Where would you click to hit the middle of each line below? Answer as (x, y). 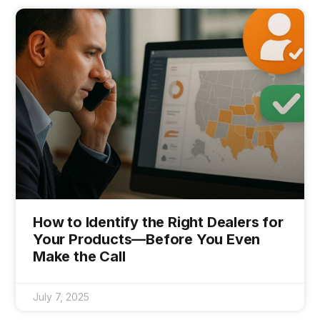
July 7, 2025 (61, 296)
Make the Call (79, 256)
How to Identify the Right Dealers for (158, 222)
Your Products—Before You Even (147, 239)
